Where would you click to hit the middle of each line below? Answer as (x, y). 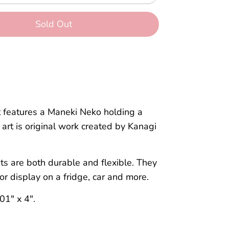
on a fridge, (65, 177)
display (26, 177)
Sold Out (54, 24)
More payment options (54, 82)
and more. (127, 177)
